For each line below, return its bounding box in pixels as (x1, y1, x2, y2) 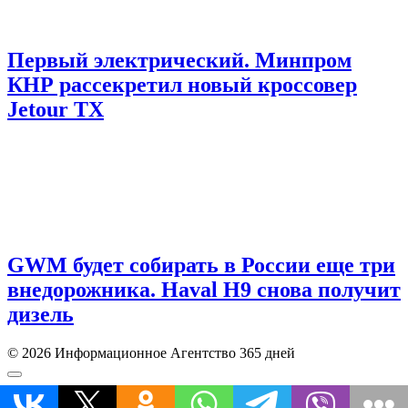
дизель (7, 301, 74, 326)
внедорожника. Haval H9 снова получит (7, 277, 401, 301)
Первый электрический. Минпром (7, 48, 352, 73)
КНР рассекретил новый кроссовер (7, 73, 357, 97)
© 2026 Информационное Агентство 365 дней (7, 344, 295, 361)
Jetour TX (7, 97, 104, 122)
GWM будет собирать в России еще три (7, 252, 395, 277)
